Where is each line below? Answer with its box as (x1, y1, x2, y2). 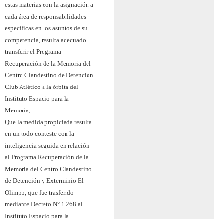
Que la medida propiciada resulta (5, 118, 92, 126)
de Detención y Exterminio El (5, 176, 84, 184)
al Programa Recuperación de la (5, 153, 88, 161)
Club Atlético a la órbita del (5, 83, 78, 90)
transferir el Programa (5, 47, 61, 55)
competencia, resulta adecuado (5, 36, 86, 44)
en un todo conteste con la (5, 130, 74, 137)
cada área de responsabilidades (5, 12, 86, 20)
